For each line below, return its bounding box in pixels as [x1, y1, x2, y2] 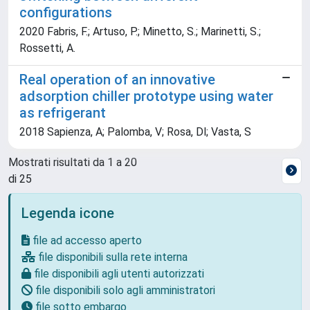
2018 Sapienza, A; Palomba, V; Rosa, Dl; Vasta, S [19, 125, 251, 138]
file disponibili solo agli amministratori [33, 284, 215, 297]
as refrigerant [19, 104, 106, 121]
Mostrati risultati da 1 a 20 [8, 156, 137, 169]
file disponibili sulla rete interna [35, 250, 188, 264]
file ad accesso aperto [30, 234, 142, 247]
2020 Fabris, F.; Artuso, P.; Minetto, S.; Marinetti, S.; [19, 25, 261, 38]
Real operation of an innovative [19, 71, 215, 88]
